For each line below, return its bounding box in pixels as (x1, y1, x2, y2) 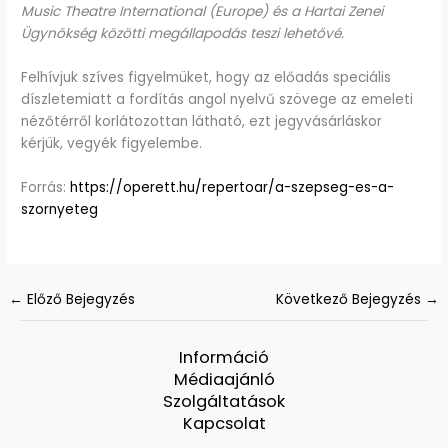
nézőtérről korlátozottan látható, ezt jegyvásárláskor (21, 112, 383, 132)
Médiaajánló (173, 367, 275, 391)
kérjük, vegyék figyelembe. (21, 134, 203, 154)
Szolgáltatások (163, 389, 285, 413)
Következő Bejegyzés (275, 290, 425, 310)
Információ (179, 345, 269, 369)
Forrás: (21, 178, 71, 198)
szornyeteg (21, 200, 99, 220)
